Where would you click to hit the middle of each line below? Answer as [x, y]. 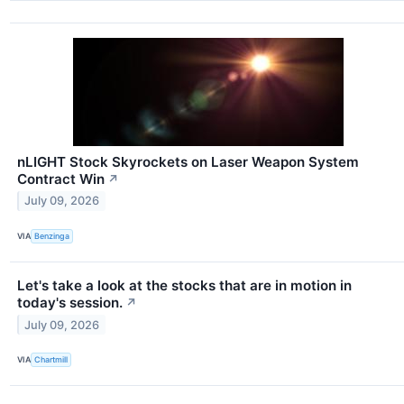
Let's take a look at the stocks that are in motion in [184, 285]
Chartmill [51, 360]
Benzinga [52, 236]
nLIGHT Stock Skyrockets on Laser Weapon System [188, 161]
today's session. [70, 302]
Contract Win [61, 179]
